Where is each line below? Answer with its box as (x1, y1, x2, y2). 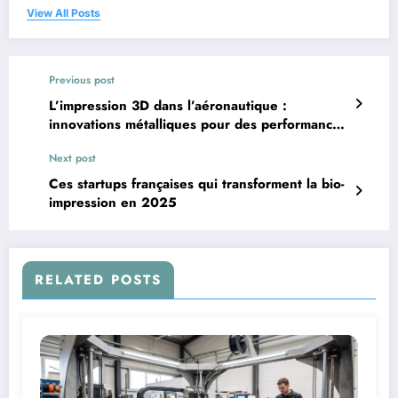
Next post (49, 150, 96, 167)
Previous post (49, 72, 115, 89)
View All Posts (27, 6, 100, 20)
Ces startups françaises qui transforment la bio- (49, 174, 344, 195)
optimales (49, 133, 108, 154)
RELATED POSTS (35, 270, 162, 291)
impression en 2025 (49, 193, 177, 213)
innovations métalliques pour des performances (49, 115, 346, 135)
